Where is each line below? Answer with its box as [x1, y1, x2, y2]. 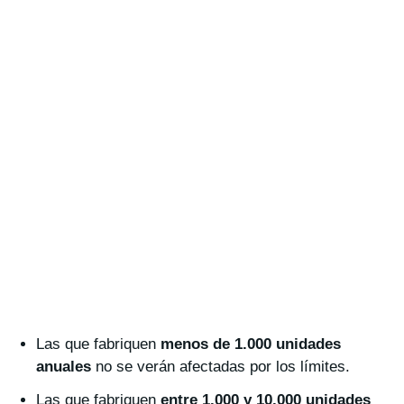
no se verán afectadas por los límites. [91, 358, 350, 376]
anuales [36, 358, 91, 376]
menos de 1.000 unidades [161, 335, 341, 353]
